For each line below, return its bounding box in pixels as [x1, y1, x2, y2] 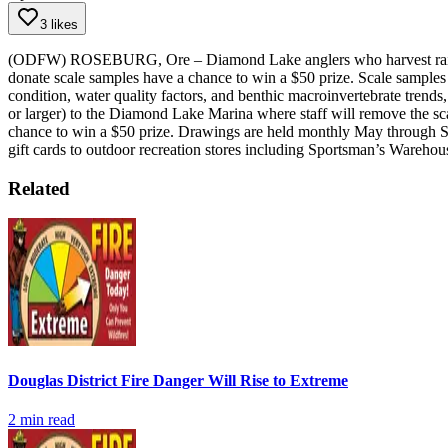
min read [16, 410, 75, 428]
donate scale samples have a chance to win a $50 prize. [8, 68, 354, 86]
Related [8, 177, 70, 199]
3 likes [40, 16, 78, 32]
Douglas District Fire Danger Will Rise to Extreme [8, 371, 348, 389]
